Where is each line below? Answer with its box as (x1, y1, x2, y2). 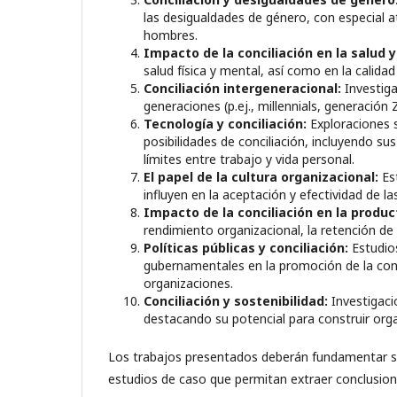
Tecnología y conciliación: (144, 114, 307, 132)
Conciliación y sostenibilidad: (144, 292, 328, 309)
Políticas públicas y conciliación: (144, 238, 348, 256)
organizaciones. (144, 274, 233, 292)
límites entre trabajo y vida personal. (144, 150, 354, 167)
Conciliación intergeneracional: (144, 79, 341, 97)
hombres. (144, 26, 198, 43)
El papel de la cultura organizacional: (144, 167, 378, 185)
